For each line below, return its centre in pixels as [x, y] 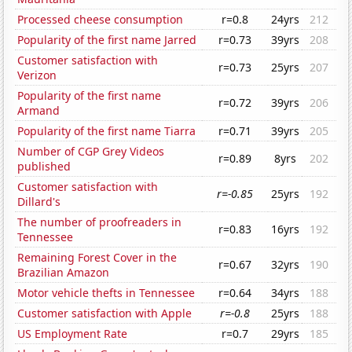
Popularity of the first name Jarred [107, 40]
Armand [39, 111]
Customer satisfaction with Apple [105, 313]
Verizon [37, 75]
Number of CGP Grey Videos [91, 152]
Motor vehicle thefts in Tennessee [106, 293]
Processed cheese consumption [101, 20]
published [44, 167]
